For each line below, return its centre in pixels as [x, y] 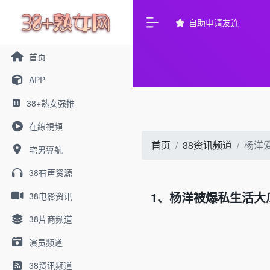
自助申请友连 [214, 22]
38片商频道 [50, 219]
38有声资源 [50, 172]
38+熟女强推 [50, 103]
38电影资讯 [50, 196]
